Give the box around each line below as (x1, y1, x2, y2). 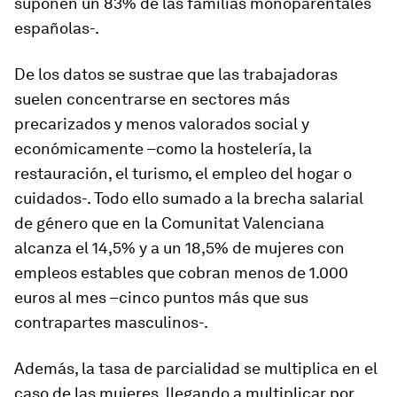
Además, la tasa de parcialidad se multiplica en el (14, 359, 378, 378)
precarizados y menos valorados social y (14, 114, 309, 134)
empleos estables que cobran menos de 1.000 (14, 263, 348, 283)
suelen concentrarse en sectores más (14, 90, 290, 109)
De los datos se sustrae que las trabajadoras (14, 65, 338, 84)
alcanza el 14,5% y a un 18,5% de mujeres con (14, 238, 345, 258)
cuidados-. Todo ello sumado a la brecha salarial (14, 189, 363, 208)
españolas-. (14, 19, 99, 38)
